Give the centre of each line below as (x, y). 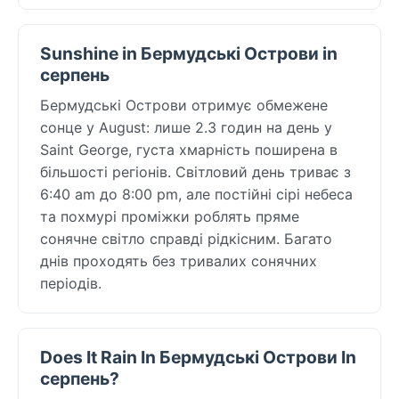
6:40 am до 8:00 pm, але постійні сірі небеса (196, 194)
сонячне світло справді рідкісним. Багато (186, 238)
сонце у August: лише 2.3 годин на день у (186, 127)
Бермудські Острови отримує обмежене (184, 105)
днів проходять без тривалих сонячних (179, 261)
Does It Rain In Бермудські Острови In (198, 357)
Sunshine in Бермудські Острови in (189, 53)
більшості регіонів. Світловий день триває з (195, 171)
